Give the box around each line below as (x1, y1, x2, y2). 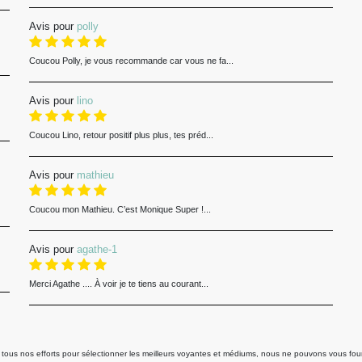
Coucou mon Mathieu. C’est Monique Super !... (28, 204, 211, 214)
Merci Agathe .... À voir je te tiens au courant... (28, 279, 208, 288)
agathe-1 (76, 243, 117, 255)
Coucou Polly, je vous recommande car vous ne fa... (28, 56, 234, 65)
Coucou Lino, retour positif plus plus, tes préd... (28, 130, 213, 140)
